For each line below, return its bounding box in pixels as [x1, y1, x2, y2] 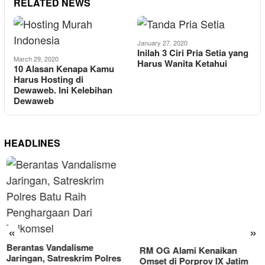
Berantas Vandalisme [4, 241, 91, 254]
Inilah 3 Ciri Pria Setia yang [137, 46, 248, 59]
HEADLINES [4, 136, 60, 150]
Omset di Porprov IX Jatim [137, 219, 246, 232]
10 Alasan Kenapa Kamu [14, 62, 114, 75]
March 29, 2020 [14, 54, 59, 63]
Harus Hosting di [14, 73, 83, 86]
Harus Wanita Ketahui [137, 57, 227, 70]
